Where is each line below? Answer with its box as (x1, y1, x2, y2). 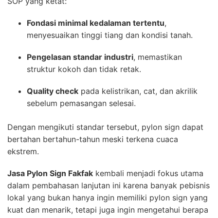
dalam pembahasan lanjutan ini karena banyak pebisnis (7, 180, 210, 190)
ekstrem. (7, 146, 39, 156)
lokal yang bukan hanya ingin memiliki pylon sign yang (7, 192, 208, 202)
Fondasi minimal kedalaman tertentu (27, 18, 164, 28)
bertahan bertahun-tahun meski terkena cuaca (7, 134, 178, 144)
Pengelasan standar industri (27, 52, 133, 62)
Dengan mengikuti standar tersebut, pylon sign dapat (7, 122, 203, 132)
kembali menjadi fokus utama (93, 168, 203, 178)
